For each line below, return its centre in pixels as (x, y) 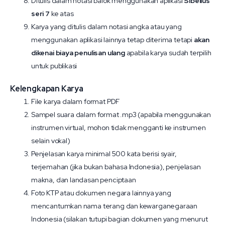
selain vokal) (51, 141)
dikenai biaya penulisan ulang (78, 53)
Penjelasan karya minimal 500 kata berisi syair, (104, 154)
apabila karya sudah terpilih (168, 53)
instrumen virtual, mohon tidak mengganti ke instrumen (119, 128)
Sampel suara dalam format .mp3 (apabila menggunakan (121, 115)
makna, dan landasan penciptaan (84, 180)
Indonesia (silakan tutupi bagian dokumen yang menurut (120, 219)
